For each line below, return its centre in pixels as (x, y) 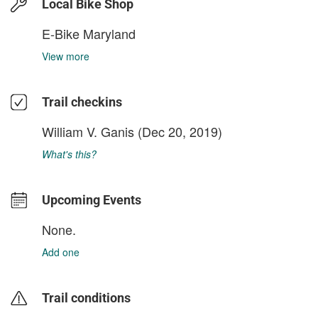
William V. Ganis (88, 131)
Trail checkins (82, 102)
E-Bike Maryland (89, 33)
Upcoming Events (92, 200)
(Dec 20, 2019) (178, 131)
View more (66, 56)
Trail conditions (86, 298)
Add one (61, 252)
